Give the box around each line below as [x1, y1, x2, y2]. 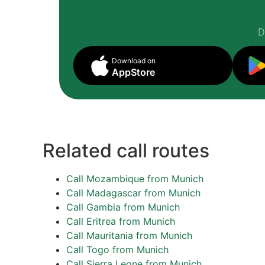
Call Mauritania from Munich [66, 230, 192, 241]
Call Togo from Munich [66, 244, 169, 256]
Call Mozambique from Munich [66, 173, 203, 185]
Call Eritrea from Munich [66, 215, 175, 227]
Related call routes [43, 139, 209, 162]
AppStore [112, 66, 155, 78]
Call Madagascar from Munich [66, 187, 201, 199]
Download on [112, 56, 156, 65]
